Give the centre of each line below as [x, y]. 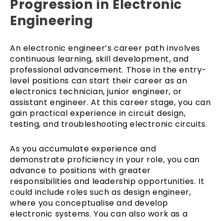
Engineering [52, 20]
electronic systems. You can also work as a [99, 214]
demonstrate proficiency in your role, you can [105, 159]
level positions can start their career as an [99, 80]
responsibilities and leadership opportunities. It [107, 181]
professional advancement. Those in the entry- [109, 70]
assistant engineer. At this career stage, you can [110, 102]
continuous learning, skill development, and [99, 59]
